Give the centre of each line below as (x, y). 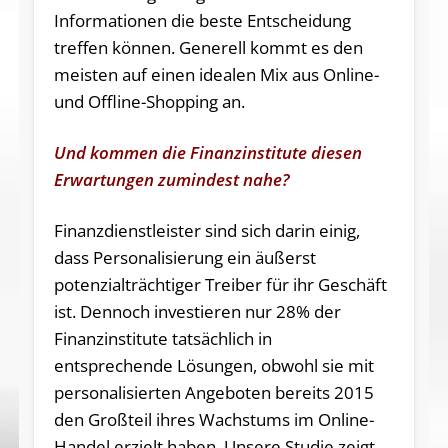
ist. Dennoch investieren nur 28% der (197, 311)
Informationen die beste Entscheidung (202, 20)
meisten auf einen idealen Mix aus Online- (216, 74)
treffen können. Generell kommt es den (208, 47)
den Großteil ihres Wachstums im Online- (213, 419)
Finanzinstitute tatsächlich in (162, 338)
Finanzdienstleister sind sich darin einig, (206, 230)
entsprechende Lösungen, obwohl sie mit (213, 365)
